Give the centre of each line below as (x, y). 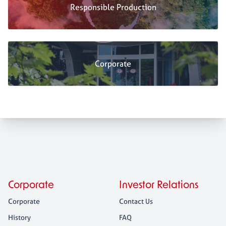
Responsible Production (113, 7)
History (19, 217)
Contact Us (136, 201)
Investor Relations (159, 186)
